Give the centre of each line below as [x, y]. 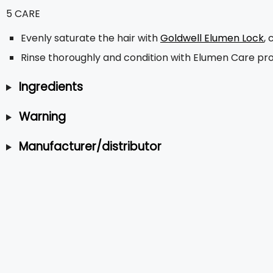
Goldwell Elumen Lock [212, 38]
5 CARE [23, 14]
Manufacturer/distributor [90, 147]
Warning [42, 117]
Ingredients [51, 87]
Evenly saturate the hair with [90, 38]
